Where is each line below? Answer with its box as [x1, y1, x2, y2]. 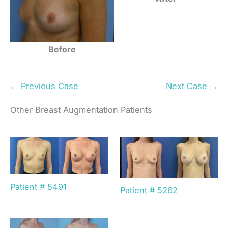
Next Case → [166, 81, 218, 92]
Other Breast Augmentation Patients [10, 105, 152, 116]
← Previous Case [10, 81, 78, 92]
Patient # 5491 [10, 182, 67, 192]
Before [48, 44, 76, 54]
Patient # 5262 [120, 185, 178, 195]
